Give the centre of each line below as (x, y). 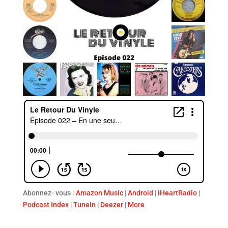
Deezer (111, 205)
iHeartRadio (177, 193)
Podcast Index (46, 205)
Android (140, 193)
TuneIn (84, 205)
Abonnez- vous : (49, 193)
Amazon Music (99, 193)
